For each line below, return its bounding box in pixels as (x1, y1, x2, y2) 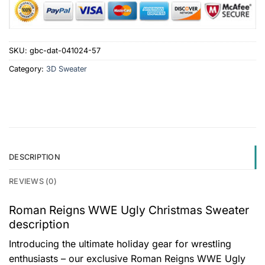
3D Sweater (46, 64, 87, 74)
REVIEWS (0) (9, 176, 57, 186)
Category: (9, 64, 46, 74)
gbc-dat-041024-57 (30, 46, 101, 56)
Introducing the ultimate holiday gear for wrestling (9, 238, 231, 250)
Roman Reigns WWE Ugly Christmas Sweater (9, 202, 249, 217)
